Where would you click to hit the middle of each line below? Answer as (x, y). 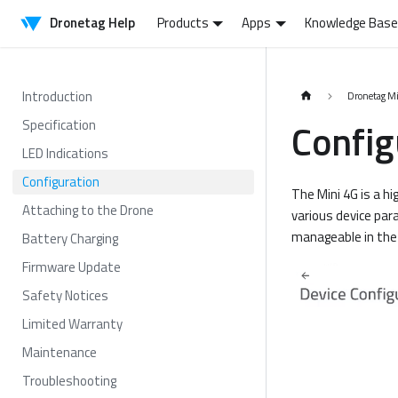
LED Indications (65, 153)
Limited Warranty (72, 323)
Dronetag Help (92, 23)
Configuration (60, 181)
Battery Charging (70, 238)
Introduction (57, 96)
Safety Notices (65, 295)
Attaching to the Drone (88, 210)
